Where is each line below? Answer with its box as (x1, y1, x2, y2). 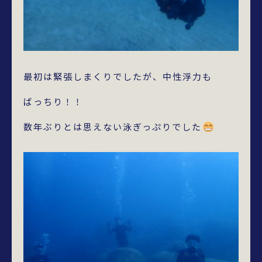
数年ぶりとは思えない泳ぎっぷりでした (23, 120, 202, 133)
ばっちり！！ (23, 95, 83, 108)
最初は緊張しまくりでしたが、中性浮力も (23, 70, 212, 82)
